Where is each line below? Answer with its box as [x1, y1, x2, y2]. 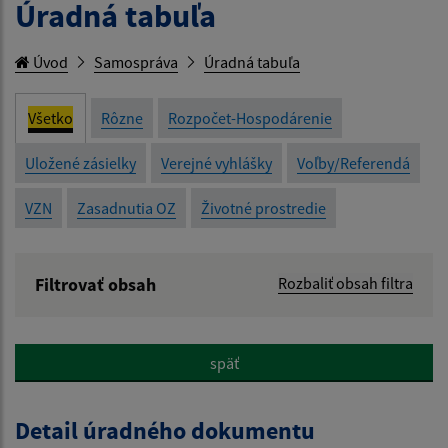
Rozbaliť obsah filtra [278, 273, 413, 294]
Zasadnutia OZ [77, 198, 176, 219]
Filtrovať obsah [35, 273, 156, 297]
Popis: [35, 365, 80, 389]
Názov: [35, 295, 85, 319]
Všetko [28, 108, 73, 129]
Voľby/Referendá [297, 153, 410, 174]
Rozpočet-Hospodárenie [168, 108, 332, 129]
